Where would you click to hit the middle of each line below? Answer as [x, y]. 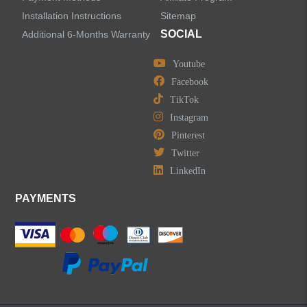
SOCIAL [181, 34]
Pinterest [188, 135]
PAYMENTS [46, 198]
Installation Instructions [72, 15]
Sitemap [178, 15]
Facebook [190, 81]
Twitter [185, 152]
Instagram [189, 117]
